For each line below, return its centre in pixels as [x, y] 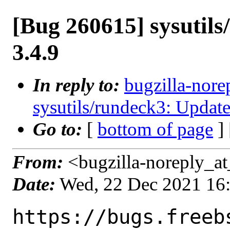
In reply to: [79, 85]
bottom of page [155, 129]
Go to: [60, 129]
